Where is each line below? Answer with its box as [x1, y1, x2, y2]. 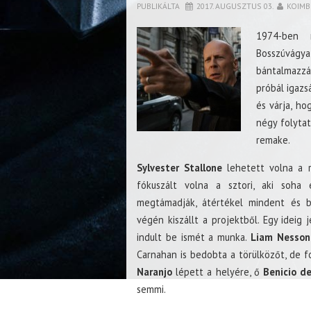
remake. [255, 133, 290, 147]
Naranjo [137, 265, 172, 279]
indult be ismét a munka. [137, 230, 251, 244]
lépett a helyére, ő [172, 265, 264, 279]
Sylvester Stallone [137, 161, 223, 175]
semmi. [137, 283, 166, 296]
